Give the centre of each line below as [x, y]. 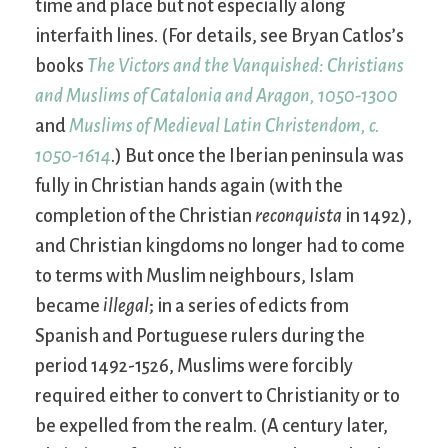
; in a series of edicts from [249, 306]
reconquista [298, 216]
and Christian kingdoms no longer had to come [220, 246]
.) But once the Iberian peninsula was [257, 156]
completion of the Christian [145, 216]
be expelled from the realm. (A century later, [211, 426]
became [69, 306]
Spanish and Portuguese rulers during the [200, 336]
